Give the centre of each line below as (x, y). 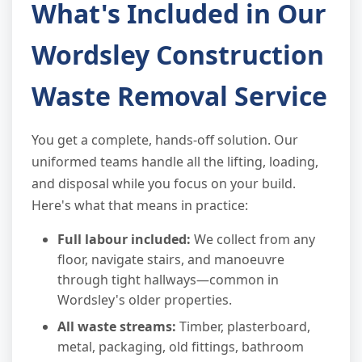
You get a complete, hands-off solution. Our (165, 140)
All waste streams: (117, 327)
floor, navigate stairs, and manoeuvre (171, 260)
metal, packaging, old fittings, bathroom (181, 347)
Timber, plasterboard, (243, 327)
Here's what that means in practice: (140, 206)
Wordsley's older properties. (145, 300)
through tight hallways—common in (168, 280)
